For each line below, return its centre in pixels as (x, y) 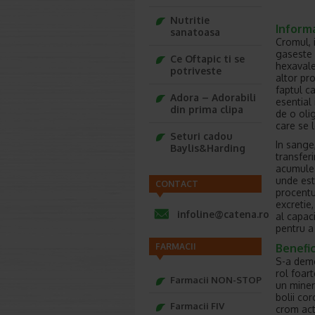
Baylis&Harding (208, 148)
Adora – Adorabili (213, 97)
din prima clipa (207, 109)
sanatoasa (195, 32)
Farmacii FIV (197, 306)
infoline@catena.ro (223, 214)
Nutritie (190, 20)
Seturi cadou (201, 136)
